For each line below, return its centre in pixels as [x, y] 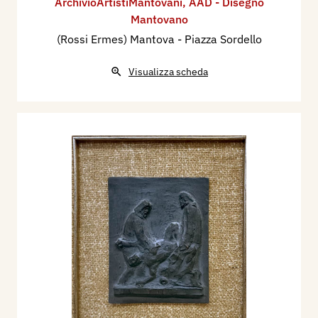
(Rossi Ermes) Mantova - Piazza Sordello [159, 39]
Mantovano [159, 19]
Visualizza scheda [168, 71]
